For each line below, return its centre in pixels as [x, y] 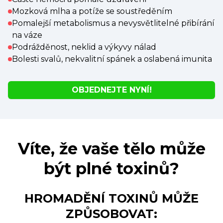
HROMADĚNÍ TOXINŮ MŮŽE [111, 198]
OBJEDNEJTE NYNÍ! [111, 90]
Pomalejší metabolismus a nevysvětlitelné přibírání [113, 23]
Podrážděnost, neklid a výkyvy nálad [84, 47]
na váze [27, 35]
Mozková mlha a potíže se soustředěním [92, 11]
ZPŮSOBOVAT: [111, 214]
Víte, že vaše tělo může [111, 148]
